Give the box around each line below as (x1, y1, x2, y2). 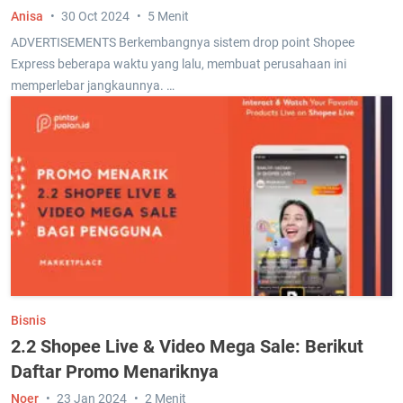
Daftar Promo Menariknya (11, 360, 219, 382)
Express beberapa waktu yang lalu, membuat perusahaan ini (11, 56, 346, 71)
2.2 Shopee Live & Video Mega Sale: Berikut (11, 335, 363, 357)
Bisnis (11, 312, 46, 327)
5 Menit (148, 8, 189, 23)
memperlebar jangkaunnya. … (11, 77, 175, 93)
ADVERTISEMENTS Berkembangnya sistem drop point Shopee (11, 34, 354, 49)
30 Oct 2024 (61, 8, 130, 23)
